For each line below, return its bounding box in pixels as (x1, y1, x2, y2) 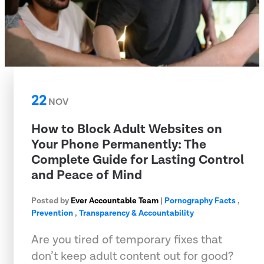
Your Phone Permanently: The (31, 136, 206, 153)
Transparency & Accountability (79, 207, 194, 219)
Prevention (31, 207, 73, 219)
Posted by (31, 195, 71, 206)
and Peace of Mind (31, 166, 142, 184)
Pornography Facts (164, 195, 236, 206)
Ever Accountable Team (71, 195, 159, 206)
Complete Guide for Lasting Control (31, 151, 244, 169)
